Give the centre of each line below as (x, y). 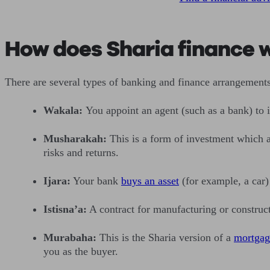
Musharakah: (77, 138)
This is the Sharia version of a (165, 237)
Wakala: (64, 110)
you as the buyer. (81, 251)
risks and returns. (81, 152)
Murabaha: (70, 237)
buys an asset (150, 181)
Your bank (96, 181)
